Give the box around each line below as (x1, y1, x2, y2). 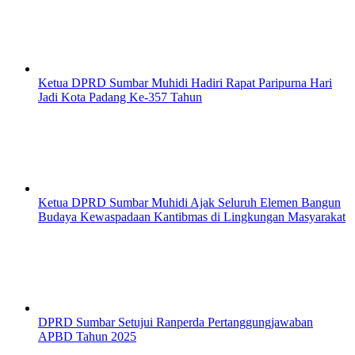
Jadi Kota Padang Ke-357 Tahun (38, 90, 202, 105)
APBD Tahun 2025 (38, 330, 136, 344)
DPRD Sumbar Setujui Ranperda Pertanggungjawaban (38, 315, 313, 330)
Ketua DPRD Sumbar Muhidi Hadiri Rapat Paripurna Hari (38, 76, 332, 90)
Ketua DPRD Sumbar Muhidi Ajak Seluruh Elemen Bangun (38, 196, 341, 210)
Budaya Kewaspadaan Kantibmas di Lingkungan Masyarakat (38, 210, 345, 224)
